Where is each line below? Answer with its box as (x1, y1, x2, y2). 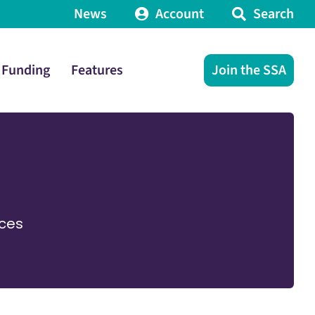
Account (155, 4, 205, 24)
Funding (1, 60, 50, 80)
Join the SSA (212, 60, 287, 80)
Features (71, 60, 123, 80)
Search (253, 4, 295, 24)
